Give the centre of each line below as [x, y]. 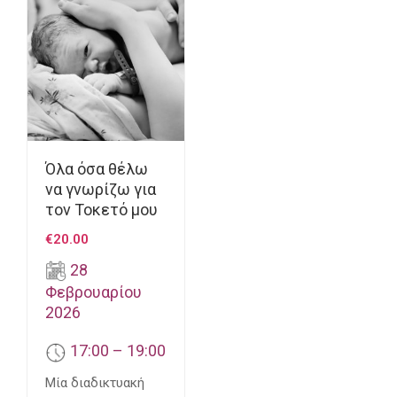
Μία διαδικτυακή [95, 382]
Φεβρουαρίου [93, 292]
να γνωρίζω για [101, 189]
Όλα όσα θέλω [97, 169]
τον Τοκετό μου [101, 210]
